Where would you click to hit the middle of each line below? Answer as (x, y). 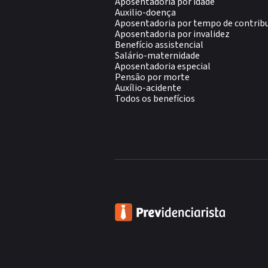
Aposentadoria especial (163, 66)
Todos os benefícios (155, 99)
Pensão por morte (152, 77)
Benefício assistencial (159, 45)
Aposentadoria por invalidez (172, 34)
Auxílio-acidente (148, 88)
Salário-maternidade (157, 56)
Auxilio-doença (145, 13)
